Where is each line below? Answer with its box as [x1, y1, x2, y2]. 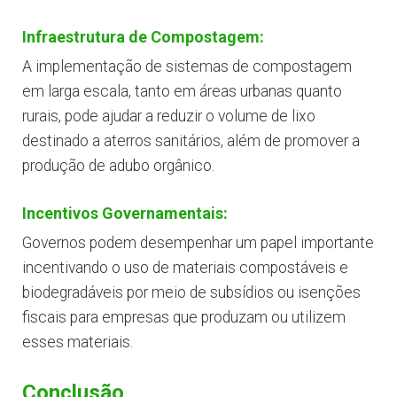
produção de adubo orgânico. [22, 157, 214, 175]
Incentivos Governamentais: [22, 204, 228, 223]
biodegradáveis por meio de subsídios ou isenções [22, 284, 361, 302]
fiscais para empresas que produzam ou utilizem [22, 308, 346, 327]
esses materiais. [22, 333, 133, 352]
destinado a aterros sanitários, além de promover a [22, 132, 360, 151]
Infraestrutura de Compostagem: [22, 27, 264, 47]
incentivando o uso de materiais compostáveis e [22, 259, 348, 277]
